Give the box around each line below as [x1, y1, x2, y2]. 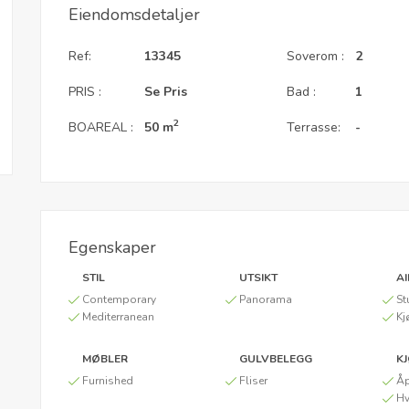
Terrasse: [287, 118, 341, 136]
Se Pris [144, 82, 187, 100]
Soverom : [287, 47, 345, 65]
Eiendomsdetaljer [68, 3, 200, 26]
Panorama [239, 291, 292, 307]
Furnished [82, 372, 133, 388]
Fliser [239, 372, 267, 388]
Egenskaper [68, 236, 156, 258]
